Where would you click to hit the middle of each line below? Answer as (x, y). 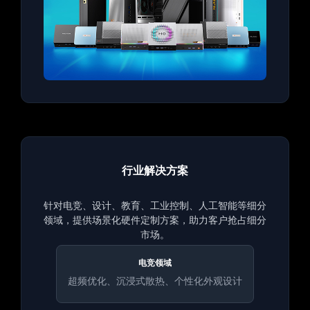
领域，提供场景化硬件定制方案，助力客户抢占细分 (155, 220)
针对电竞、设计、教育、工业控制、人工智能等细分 (155, 206)
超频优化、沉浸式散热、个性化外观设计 (155, 281)
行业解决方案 (155, 171)
